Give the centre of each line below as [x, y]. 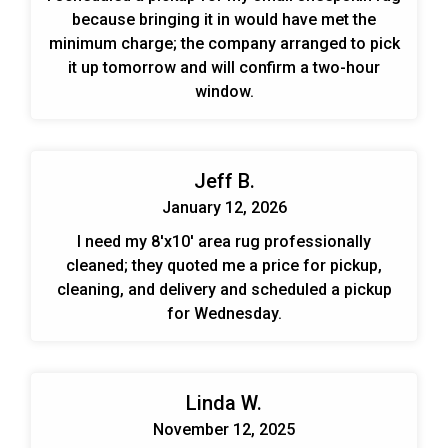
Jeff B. [224, 180]
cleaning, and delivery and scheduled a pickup [224, 289]
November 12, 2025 [224, 429]
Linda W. [224, 402]
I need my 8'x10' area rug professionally [224, 241]
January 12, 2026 [224, 207]
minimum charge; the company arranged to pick [224, 43]
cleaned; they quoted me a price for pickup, [224, 265]
